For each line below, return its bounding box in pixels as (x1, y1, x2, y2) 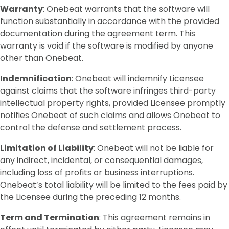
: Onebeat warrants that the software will (43, 3, 210, 15)
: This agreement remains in (99, 212, 210, 223)
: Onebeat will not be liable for (94, 142, 214, 154)
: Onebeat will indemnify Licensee (72, 73, 204, 84)
